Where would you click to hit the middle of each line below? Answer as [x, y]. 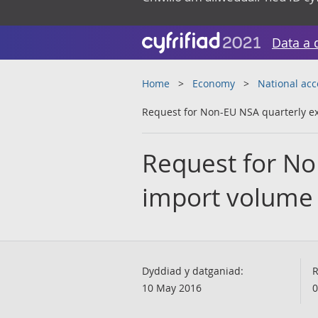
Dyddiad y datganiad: [193, 271]
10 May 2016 [172, 288]
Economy [214, 83]
